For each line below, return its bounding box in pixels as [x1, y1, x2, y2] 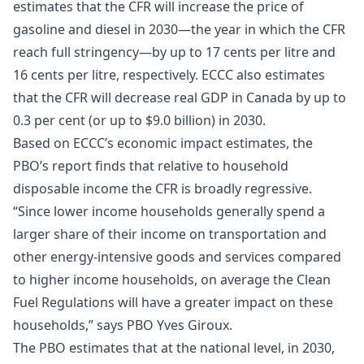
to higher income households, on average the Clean [13, 270, 331, 288]
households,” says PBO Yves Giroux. [13, 315, 232, 334]
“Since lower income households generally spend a [13, 201, 325, 220]
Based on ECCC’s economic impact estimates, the [13, 133, 313, 152]
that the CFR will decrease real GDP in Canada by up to [13, 88, 346, 106]
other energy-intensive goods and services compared [13, 247, 341, 266]
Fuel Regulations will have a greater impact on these [13, 292, 333, 311]
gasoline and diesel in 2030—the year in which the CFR [13, 19, 345, 38]
